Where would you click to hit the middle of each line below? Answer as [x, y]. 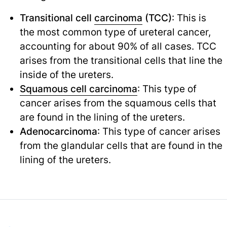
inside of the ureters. [66, 75]
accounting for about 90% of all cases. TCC [118, 46]
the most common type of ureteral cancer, [115, 32]
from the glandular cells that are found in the [121, 146]
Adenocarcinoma [58, 131]
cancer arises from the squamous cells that [118, 103]
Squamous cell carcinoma [78, 89]
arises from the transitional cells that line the [121, 61]
